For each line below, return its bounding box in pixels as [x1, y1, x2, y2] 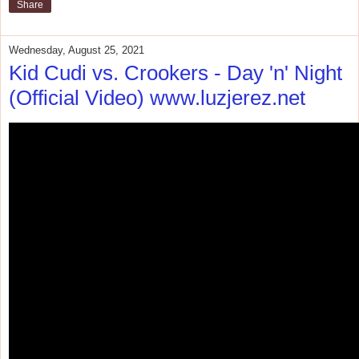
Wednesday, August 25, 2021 [9, 43, 144, 56]
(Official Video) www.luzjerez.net [9, 85, 305, 110]
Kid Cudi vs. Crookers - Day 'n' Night [9, 60, 342, 85]
